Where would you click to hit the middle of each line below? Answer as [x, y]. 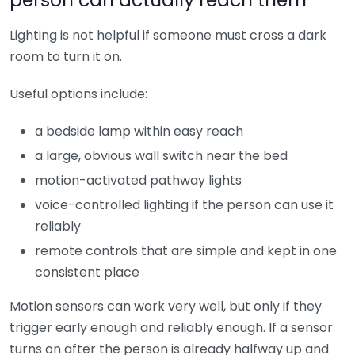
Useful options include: [78, 94]
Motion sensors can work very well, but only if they [166, 306]
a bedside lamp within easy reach [139, 131]
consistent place [87, 272]
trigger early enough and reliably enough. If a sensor [171, 327]
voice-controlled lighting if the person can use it [184, 204]
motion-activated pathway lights [138, 180]
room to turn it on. [66, 56]
